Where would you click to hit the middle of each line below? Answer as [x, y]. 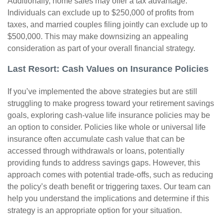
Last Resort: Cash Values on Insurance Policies [108, 69]
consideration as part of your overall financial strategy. [101, 48]
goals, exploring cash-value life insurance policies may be [109, 115]
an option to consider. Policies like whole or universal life [107, 127]
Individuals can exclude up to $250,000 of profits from [101, 13]
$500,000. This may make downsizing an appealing [98, 36]
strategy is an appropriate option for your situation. [95, 210]
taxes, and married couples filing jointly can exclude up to [108, 25]
